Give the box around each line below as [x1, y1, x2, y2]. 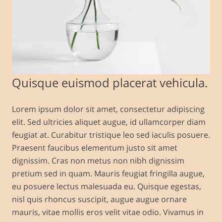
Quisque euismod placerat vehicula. [12, 74, 208, 91]
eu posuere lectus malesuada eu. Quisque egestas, [12, 181, 201, 192]
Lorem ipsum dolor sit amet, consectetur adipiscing [12, 104, 205, 114]
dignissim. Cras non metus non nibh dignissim [12, 155, 184, 166]
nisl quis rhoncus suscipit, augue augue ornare [12, 194, 187, 205]
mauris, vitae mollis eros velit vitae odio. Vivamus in [12, 207, 204, 218]
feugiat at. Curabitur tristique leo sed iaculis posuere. [12, 129, 210, 140]
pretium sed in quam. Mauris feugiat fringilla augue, [12, 168, 205, 179]
